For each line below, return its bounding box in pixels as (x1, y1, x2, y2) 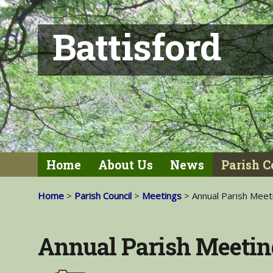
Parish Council (74, 190, 132, 202)
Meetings (142, 190, 182, 202)
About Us (98, 157, 153, 172)
